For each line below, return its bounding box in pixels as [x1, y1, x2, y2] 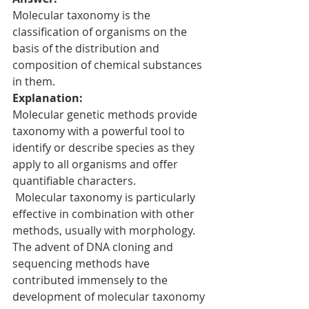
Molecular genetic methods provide [12, 107, 200, 123]
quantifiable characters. [12, 173, 139, 189]
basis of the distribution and [12, 41, 162, 57]
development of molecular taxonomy [12, 289, 208, 305]
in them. [12, 74, 55, 90]
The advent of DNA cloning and [12, 239, 176, 255]
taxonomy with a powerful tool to [12, 123, 188, 139]
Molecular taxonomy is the [12, 8, 153, 23]
